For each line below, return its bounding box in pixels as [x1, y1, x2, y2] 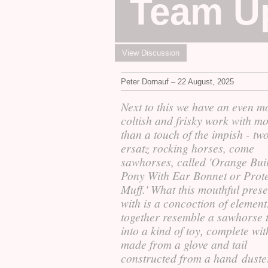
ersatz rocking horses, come [121, 140, 254, 156]
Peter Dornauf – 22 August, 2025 [121, 77, 234, 86]
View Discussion [122, 48, 179, 57]
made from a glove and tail [121, 236, 247, 252]
